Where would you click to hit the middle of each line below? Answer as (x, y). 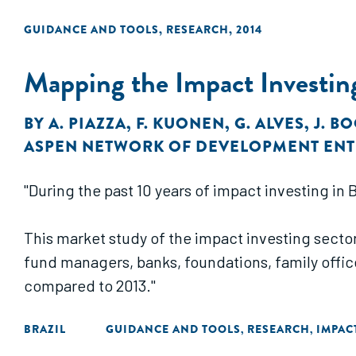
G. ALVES (269, 124)
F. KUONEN (180, 124)
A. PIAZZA (87, 124)
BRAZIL (45, 329)
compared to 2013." (90, 285)
